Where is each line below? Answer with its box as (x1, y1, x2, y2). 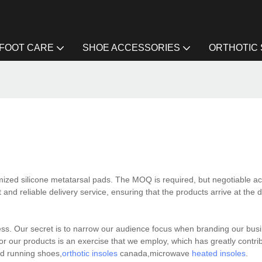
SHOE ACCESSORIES (82, 43, 180, 53)
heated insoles (192, 249, 246, 258)
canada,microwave (118, 249, 192, 258)
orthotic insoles (62, 249, 118, 258)
